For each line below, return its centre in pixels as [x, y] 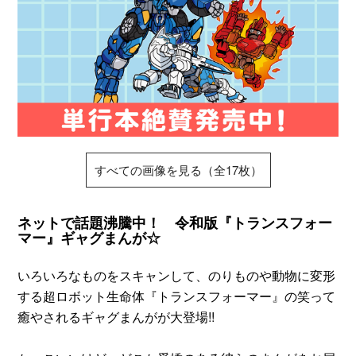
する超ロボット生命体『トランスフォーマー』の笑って [177, 296]
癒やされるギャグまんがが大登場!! [116, 316]
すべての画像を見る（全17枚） [178, 169]
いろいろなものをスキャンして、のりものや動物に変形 [177, 275]
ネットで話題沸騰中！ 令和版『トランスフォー [175, 222]
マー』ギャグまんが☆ [89, 237]
